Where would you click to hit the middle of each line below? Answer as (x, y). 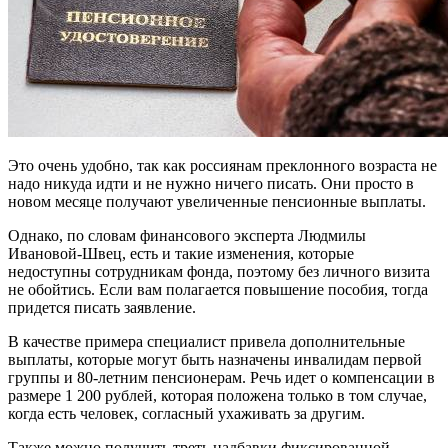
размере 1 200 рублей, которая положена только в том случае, (217, 395)
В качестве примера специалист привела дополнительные (206, 341)
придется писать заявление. (102, 307)
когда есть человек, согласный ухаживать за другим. (186, 413)
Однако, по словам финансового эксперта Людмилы (187, 235)
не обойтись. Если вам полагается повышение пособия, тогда (218, 289)
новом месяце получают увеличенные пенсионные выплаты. (217, 201)
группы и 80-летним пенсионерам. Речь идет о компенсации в (221, 377)
